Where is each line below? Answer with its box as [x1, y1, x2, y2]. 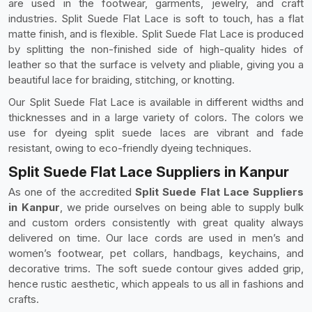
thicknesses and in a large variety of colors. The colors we [8, 111, 304, 124]
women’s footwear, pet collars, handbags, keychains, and [8, 247, 304, 260]
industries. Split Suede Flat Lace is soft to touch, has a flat [8, 12, 304, 25]
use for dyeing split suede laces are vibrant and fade [8, 126, 304, 139]
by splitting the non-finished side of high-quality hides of [8, 42, 304, 56]
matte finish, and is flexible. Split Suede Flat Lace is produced [8, 27, 304, 40]
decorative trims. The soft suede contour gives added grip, [8, 262, 304, 275]
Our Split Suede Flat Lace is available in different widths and [8, 95, 304, 109]
